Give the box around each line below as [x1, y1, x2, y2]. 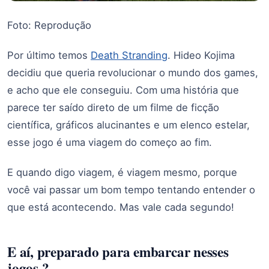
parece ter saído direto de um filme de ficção [7, 101, 219, 113]
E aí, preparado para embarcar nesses [7, 241, 229, 262]
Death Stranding [91, 49, 168, 61]
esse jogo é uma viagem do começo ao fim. [7, 136, 212, 148]
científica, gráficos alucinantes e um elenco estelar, [7, 118, 250, 131]
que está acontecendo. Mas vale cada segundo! [7, 201, 234, 213]
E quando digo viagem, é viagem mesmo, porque [7, 166, 237, 178]
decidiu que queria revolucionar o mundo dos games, [7, 66, 258, 79]
